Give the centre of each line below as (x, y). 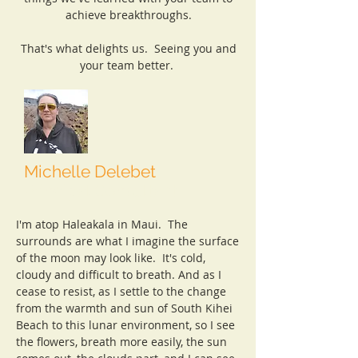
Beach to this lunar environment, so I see (125, 325)
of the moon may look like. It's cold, (111, 258)
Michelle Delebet (90, 171)
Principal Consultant (101, 191)
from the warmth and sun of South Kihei (124, 308)
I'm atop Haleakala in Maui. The (102, 224)
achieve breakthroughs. (128, 15)
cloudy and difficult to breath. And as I (119, 274)
